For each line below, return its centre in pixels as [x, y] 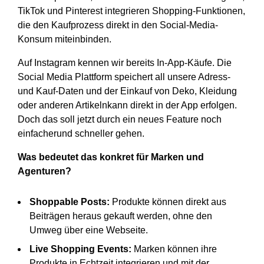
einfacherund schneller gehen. [81, 134]
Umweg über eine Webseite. [89, 230]
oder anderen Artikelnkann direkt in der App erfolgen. [127, 105]
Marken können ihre [174, 249]
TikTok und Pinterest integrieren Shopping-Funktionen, [131, 11]
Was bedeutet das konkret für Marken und [111, 157]
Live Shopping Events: [80, 249]
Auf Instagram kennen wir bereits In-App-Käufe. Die [125, 63]
